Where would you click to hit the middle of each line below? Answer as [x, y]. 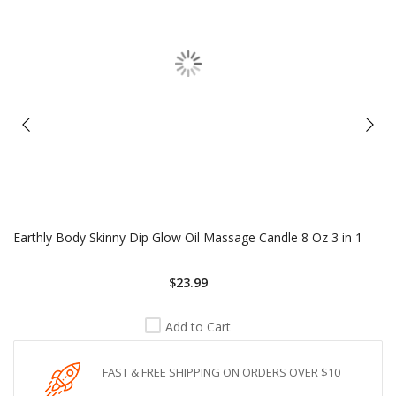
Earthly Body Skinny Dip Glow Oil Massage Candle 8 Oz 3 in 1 [188, 237]
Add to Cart [198, 326]
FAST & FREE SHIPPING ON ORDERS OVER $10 [221, 372]
